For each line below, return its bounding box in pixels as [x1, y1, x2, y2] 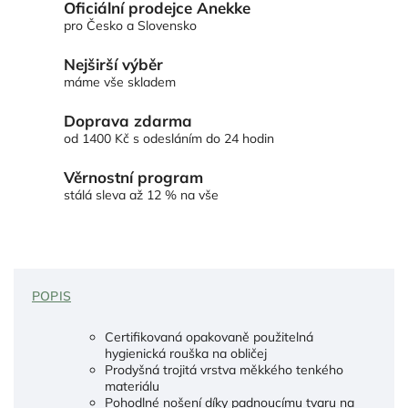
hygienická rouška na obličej [105, 345, 267, 362]
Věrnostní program [64, 167, 203, 187]
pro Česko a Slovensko [64, 16, 197, 34]
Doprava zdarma [64, 110, 192, 130]
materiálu [105, 378, 159, 395]
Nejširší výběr [64, 54, 163, 74]
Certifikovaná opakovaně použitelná [105, 329, 313, 346]
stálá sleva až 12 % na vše [64, 186, 219, 203]
